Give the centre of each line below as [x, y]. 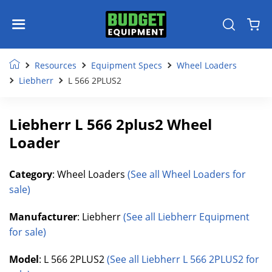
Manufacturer [43, 217]
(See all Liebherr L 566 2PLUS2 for [183, 259]
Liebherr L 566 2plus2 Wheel [110, 124]
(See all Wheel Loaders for [187, 174]
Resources [56, 65]
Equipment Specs [127, 65]
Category [31, 174]
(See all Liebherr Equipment [186, 217]
